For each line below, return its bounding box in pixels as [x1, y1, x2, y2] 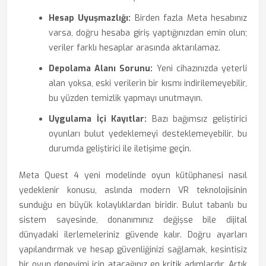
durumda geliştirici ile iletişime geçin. [49, 143, 191, 154]
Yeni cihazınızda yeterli [153, 63, 248, 74]
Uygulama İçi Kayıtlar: [49, 113, 147, 125]
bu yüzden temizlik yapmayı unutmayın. [49, 93, 202, 104]
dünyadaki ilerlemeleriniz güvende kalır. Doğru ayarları [19, 229, 247, 240]
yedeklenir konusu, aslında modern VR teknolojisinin [19, 185, 247, 196]
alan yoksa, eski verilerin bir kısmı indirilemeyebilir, [49, 78, 247, 89]
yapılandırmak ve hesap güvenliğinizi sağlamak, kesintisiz [19, 244, 247, 255]
